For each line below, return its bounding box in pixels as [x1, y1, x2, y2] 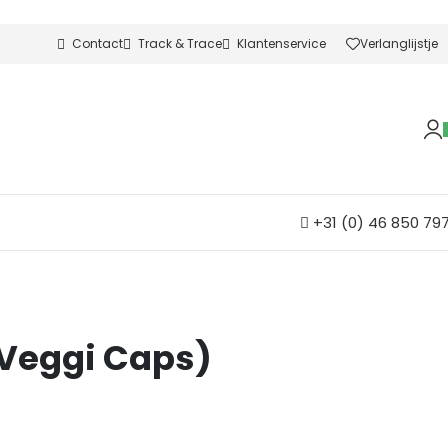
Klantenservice [237, 35, 326, 52]
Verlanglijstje [360, 35, 438, 52]
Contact [72, 35, 123, 52]
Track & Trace [138, 35, 222, 52]
